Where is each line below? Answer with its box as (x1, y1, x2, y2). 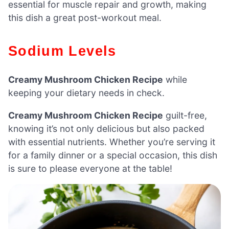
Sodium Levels (18, 43, 117, 59)
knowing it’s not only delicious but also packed (8, 123, 204, 134)
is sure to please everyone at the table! (8, 163, 172, 174)
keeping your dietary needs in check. (8, 87, 165, 99)
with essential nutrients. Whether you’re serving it (8, 136, 215, 147)
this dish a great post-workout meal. (8, 12, 162, 24)
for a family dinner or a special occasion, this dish (8, 149, 217, 161)
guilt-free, (163, 109, 207, 121)
